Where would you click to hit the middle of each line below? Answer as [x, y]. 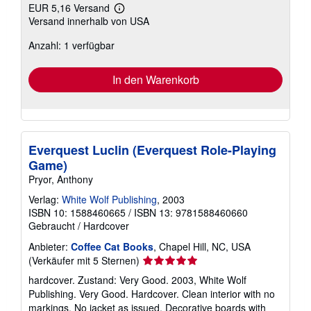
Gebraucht [52, 226]
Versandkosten [148, 44]
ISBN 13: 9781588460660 [191, 212]
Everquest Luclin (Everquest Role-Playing [152, 150]
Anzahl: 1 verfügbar [72, 45]
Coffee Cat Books [112, 246]
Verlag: [45, 199]
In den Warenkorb [155, 79]
